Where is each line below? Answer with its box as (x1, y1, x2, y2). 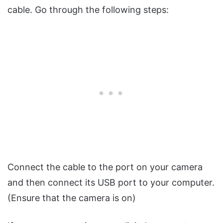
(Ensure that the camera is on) (7, 192, 136, 203)
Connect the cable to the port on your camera (7, 161, 203, 172)
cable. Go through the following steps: (7, 4, 169, 15)
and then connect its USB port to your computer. (7, 177, 215, 188)
